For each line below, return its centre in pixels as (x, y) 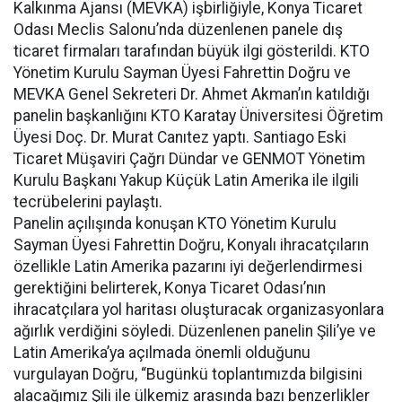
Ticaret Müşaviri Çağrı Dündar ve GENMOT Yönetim (189, 159)
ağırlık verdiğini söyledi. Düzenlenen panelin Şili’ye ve (195, 331)
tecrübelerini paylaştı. (88, 202)
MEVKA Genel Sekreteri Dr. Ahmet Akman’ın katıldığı (192, 94)
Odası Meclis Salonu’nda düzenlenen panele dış (178, 30)
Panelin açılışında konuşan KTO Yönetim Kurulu (175, 223)
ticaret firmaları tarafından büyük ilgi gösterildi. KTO (192, 51)
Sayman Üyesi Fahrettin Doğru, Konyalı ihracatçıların (191, 245)
